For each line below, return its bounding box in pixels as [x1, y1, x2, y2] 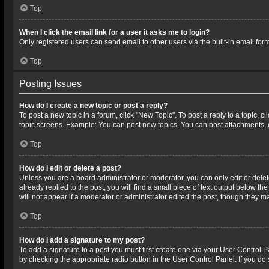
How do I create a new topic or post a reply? [19, 101, 168, 110]
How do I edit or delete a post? [19, 164, 121, 172]
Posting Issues [19, 79, 82, 89]
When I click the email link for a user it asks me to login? [19, 28, 210, 37]
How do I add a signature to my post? [19, 236, 145, 244]
